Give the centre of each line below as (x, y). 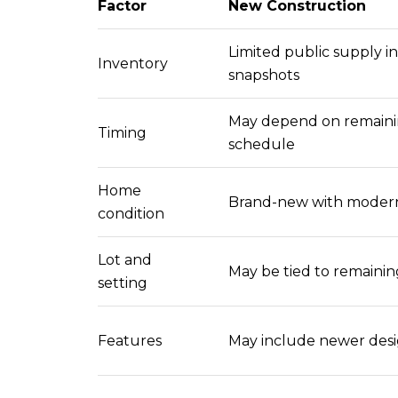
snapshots (263, 75)
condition (131, 213)
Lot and (125, 259)
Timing (122, 132)
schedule (261, 144)
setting (123, 283)
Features (130, 340)
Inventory (133, 63)
